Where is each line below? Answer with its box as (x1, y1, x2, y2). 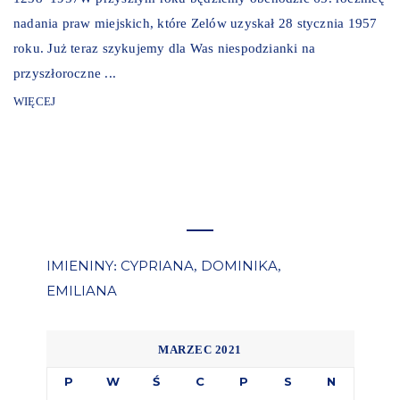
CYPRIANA (120, 256, 194, 274)
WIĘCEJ (13, 94, 56, 108)
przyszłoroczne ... (13, 65, 117, 80)
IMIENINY (46, 256, 113, 274)
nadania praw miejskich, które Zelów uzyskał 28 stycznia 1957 (13, 15, 378, 30)
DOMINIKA (200, 256, 278, 274)
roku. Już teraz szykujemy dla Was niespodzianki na (13, 40, 316, 55)
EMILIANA (46, 281, 117, 299)
